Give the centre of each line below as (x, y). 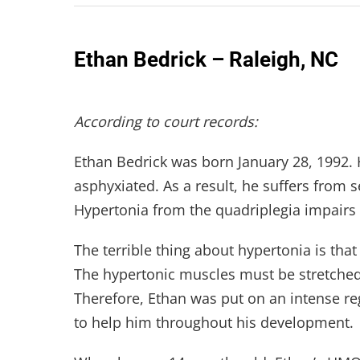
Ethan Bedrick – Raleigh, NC (206, 59)
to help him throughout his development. (214, 322)
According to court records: (166, 121)
